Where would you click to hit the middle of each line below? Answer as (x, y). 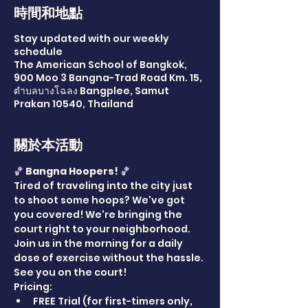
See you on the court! (70, 272)
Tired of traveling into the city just (104, 186)
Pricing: (33, 287)
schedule (38, 52)
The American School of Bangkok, (100, 65)
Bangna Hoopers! (72, 171)
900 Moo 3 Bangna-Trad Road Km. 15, (108, 78)
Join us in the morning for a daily (99, 243)
